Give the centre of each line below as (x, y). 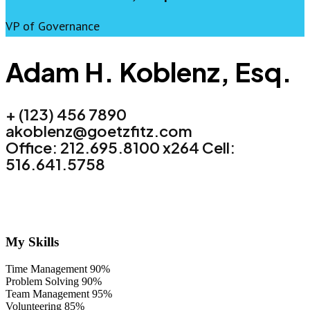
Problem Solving (42, 281)
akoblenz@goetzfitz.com (99, 131)
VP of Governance (53, 26)
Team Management (47, 293)
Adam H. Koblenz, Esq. (149, 71)
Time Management (46, 268)
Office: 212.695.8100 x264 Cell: (120, 148)
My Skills (32, 241)
